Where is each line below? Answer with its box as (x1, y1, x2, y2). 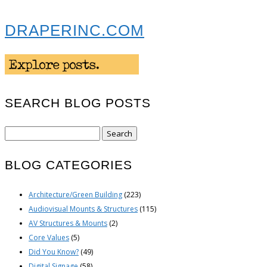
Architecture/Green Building (29, 190, 122, 200)
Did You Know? (29, 247, 79, 257)
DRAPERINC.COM (5, 21, 144, 39)
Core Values (29, 232, 69, 243)
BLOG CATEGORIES (5, 157, 132, 172)
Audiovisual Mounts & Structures (29, 204, 138, 215)
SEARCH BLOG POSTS (5, 95, 151, 110)
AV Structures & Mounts (29, 218, 107, 229)
